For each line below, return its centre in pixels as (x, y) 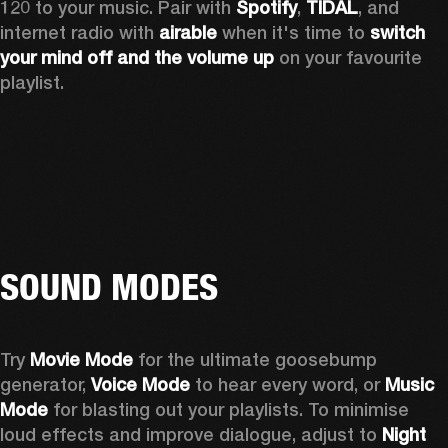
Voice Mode (140, 385)
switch (397, 33)
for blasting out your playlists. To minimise (228, 410)
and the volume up (195, 58)
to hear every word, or (287, 385)
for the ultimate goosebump (255, 360)
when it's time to (293, 33)
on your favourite (348, 58)
